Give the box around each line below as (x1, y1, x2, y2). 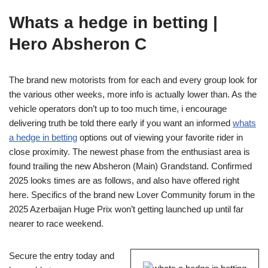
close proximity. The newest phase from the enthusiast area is (9, 147, 250, 157)
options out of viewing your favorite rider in (77, 132, 243, 142)
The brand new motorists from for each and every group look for (9, 75, 257, 85)
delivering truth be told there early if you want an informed (9, 118, 233, 128)
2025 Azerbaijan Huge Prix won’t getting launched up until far (9, 204, 243, 214)
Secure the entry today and (9, 251, 114, 261)
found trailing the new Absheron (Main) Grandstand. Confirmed (9, 161, 252, 171)
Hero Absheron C (9, 35, 147, 53)
